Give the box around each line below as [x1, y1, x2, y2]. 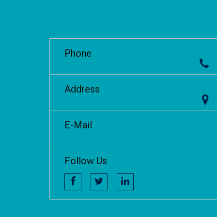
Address [64, 83, 100, 95]
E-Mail [64, 119, 92, 131]
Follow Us [64, 155, 107, 167]
